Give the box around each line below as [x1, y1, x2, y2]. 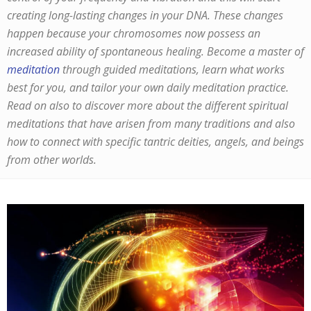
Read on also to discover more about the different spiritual [7, 98, 288, 113]
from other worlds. [7, 152, 96, 167]
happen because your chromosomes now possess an [7, 26, 260, 41]
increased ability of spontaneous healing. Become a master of [7, 44, 304, 59]
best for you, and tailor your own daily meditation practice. [7, 80, 289, 95]
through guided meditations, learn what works [60, 62, 285, 77]
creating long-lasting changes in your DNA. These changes [7, 8, 283, 23]
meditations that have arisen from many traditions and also [7, 116, 295, 131]
